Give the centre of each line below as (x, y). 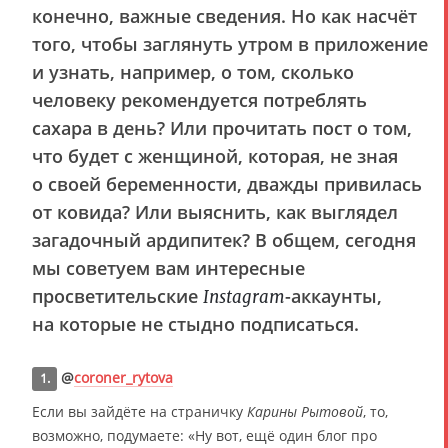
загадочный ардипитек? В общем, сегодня (224, 240)
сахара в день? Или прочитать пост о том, (222, 128)
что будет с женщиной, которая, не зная (215, 156)
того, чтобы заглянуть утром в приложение (230, 44)
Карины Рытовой (305, 411)
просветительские (117, 296)
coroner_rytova (124, 377)
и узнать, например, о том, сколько (193, 72)
